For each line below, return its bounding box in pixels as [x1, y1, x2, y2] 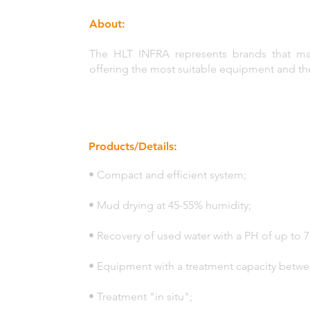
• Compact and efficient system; [89, 168, 246, 181]
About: [89, 17, 125, 30]
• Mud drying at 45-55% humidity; [89, 199, 251, 212]
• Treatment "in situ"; [89, 290, 192, 303]
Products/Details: [89, 140, 177, 153]
